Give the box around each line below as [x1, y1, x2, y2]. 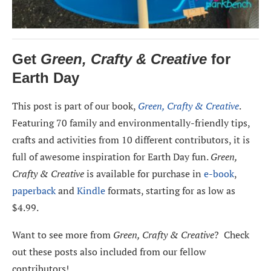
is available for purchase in [84, 166, 204, 180]
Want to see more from [12, 227, 113, 241]
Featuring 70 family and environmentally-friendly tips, [12, 116, 250, 129]
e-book [204, 166, 234, 180]
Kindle [77, 183, 105, 197]
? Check [214, 227, 249, 241]
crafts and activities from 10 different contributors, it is [12, 132, 250, 146]
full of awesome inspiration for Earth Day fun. [12, 149, 211, 163]
